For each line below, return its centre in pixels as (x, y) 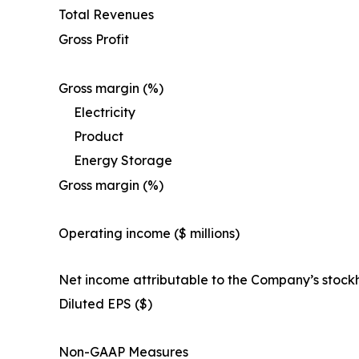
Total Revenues (106, 14)
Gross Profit (94, 39)
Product (99, 136)
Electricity (105, 112)
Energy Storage (123, 160)
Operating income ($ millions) (149, 233)
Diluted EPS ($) (105, 303)
